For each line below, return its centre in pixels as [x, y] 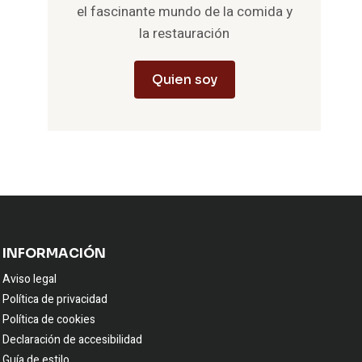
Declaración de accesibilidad [72, 340]
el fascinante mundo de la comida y [184, 12]
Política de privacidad [55, 300]
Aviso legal [29, 280]
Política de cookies [49, 320]
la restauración [185, 34]
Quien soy [184, 80]
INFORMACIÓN [54, 254]
